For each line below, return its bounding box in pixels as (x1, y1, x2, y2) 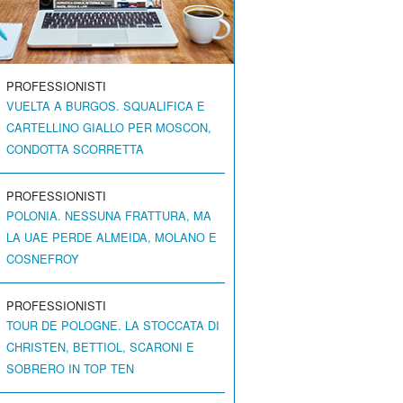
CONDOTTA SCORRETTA (6, 140, 145, 158)
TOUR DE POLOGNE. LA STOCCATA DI (6, 317, 220, 335)
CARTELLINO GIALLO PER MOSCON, (6, 119, 212, 137)
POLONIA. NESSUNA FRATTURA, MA (6, 207, 212, 225)
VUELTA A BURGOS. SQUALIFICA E (6, 97, 206, 115)
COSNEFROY (6, 250, 80, 268)
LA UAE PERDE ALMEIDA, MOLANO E (6, 228, 218, 246)
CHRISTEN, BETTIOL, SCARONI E (6, 338, 195, 356)
